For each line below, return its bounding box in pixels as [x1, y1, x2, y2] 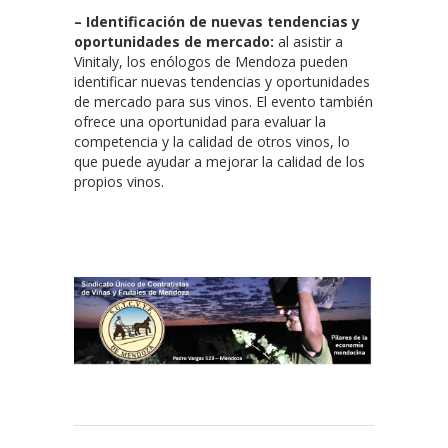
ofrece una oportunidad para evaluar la [74, 111, 326, 131]
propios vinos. [74, 171, 164, 191]
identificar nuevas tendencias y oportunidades [74, 71, 370, 91]
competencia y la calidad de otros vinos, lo [74, 131, 350, 151]
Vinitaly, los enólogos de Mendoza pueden [74, 51, 348, 71]
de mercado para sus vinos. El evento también [74, 91, 373, 111]
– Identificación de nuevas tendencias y [74, 11, 360, 31]
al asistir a [274, 31, 343, 51]
